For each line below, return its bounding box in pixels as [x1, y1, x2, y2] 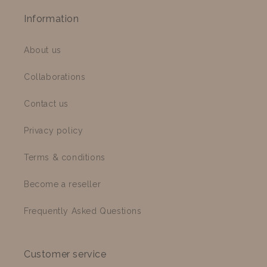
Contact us [24, 98, 69, 108]
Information [24, 13, 79, 24]
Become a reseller [24, 179, 101, 189]
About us [24, 45, 61, 55]
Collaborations [24, 72, 86, 82]
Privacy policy [24, 125, 83, 135]
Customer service [24, 248, 107, 260]
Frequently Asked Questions [24, 206, 142, 216]
